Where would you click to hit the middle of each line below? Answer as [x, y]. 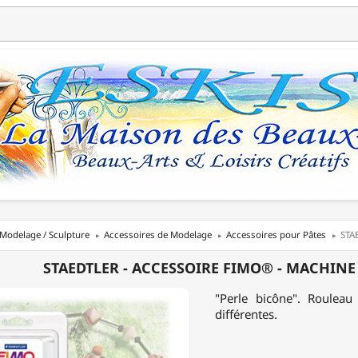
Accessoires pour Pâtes [276, 235]
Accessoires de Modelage [158, 235]
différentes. [246, 314]
